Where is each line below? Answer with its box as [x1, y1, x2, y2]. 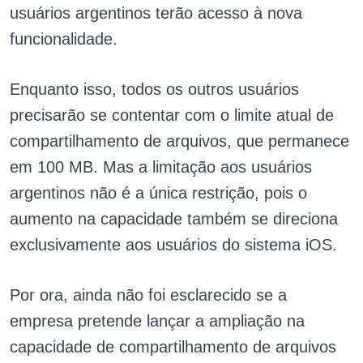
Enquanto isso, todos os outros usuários [10, 80, 299, 98]
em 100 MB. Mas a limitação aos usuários [10, 158, 312, 176]
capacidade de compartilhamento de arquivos [10, 338, 336, 356]
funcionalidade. [10, 30, 122, 48]
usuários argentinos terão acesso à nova [10, 4, 302, 22]
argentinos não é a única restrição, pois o [10, 184, 307, 202]
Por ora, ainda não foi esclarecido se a [10, 286, 287, 304]
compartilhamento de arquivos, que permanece [10, 132, 349, 150]
